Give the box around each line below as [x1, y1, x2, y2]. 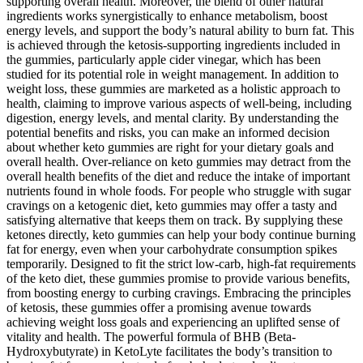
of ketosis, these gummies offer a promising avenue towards [6, 300, 311, 314]
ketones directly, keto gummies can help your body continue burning [6, 227, 356, 241]
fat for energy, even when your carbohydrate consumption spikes [6, 241, 337, 256]
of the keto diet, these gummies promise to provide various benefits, [6, 271, 350, 285]
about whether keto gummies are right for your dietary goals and [6, 139, 334, 154]
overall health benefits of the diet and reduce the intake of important [6, 169, 350, 183]
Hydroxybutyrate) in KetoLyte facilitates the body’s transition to [6, 344, 332, 358]
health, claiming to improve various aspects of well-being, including [6, 96, 352, 110]
